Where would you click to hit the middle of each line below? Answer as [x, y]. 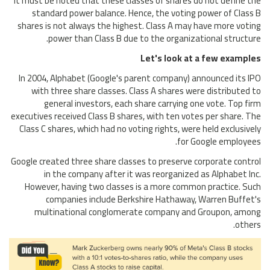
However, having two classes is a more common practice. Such [143, 187]
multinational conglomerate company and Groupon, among [148, 212]
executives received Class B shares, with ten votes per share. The [136, 116]
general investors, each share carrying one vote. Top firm [152, 104]
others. [248, 225]
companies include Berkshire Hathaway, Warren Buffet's [153, 199]
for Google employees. [219, 142]
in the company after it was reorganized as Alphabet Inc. [152, 174]
